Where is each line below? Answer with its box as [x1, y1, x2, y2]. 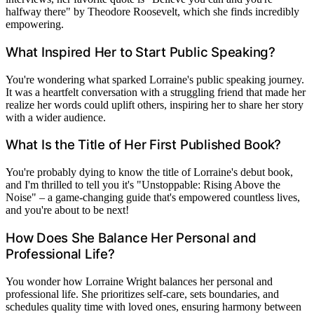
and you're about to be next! [6, 204, 129, 217]
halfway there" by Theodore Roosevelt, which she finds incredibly [6, 6, 299, 18]
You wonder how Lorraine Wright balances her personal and [6, 275, 273, 287]
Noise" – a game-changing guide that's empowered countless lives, [6, 191, 300, 204]
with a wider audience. [6, 111, 106, 123]
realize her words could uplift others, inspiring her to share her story [6, 98, 303, 111]
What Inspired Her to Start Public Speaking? [6, 44, 275, 60]
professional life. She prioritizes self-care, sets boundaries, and [6, 287, 279, 300]
